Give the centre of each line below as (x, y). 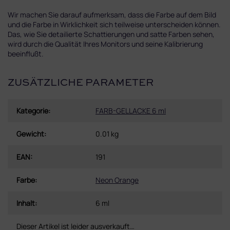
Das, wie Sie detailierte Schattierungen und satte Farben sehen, (111, 34)
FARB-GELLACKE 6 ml (131, 110)
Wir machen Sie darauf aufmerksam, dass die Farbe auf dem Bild (112, 14)
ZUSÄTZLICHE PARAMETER (81, 83)
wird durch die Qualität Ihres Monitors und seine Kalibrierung (105, 44)
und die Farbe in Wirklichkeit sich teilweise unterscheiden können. (114, 24)
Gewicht (30, 133)
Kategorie (32, 110)
